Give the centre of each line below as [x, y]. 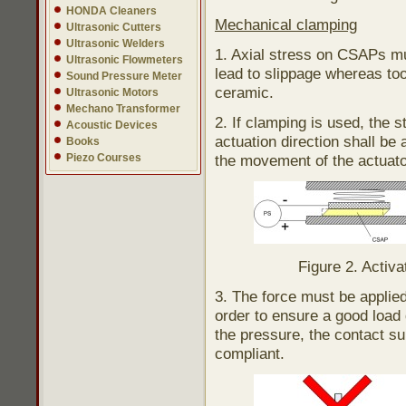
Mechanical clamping [286, 24]
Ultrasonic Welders [116, 43]
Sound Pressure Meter [124, 76]
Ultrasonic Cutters [114, 27]
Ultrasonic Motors [112, 92]
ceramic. [244, 92]
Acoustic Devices [112, 125]
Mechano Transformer [123, 109]
